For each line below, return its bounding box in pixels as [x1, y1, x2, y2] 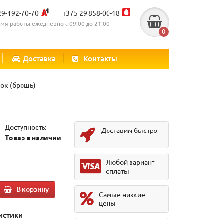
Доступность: [4, 122, 46, 131]
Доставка [23, 53, 56, 63]
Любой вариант [106, 157, 155, 166]
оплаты [106, 166, 130, 175]
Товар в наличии [4, 133, 61, 142]
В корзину [16, 184, 49, 194]
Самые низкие [99, 190, 146, 198]
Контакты [83, 53, 117, 63]
